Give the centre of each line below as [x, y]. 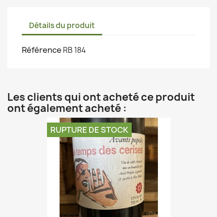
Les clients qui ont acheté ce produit [101, 97]
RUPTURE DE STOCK [89, 130]
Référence [42, 50]
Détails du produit [62, 25]
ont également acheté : [67, 108]
